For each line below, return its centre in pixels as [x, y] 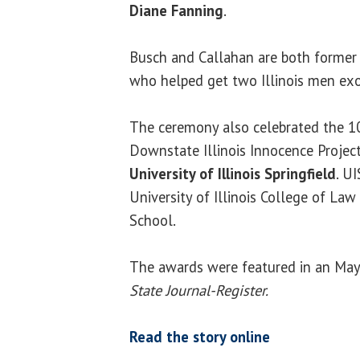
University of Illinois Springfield [233, 173]
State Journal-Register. [199, 290]
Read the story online [200, 336]
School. [153, 220]
